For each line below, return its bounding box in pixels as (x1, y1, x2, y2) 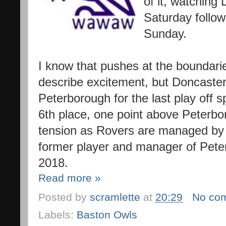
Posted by (38, 191, 90, 204)
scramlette (90, 191, 140, 204)
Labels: (38, 209, 77, 221)
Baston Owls (77, 209, 137, 221)
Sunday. (143, 27, 187, 40)
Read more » (38, 172, 101, 184)
